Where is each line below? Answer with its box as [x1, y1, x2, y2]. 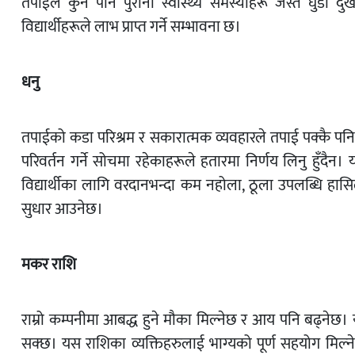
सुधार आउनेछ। [21, 196, 103, 223]
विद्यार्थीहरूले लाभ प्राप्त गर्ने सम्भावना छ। [21, 13, 241, 41]
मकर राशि [21, 251, 79, 279]
